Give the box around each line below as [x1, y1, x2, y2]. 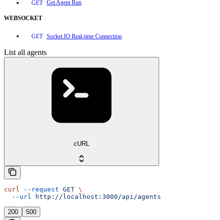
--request [20, 185, 59, 193]
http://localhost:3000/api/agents [31, 192, 161, 200]
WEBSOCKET [4, 14, 42, 22]
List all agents [4, 48, 47, 57]
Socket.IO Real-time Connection [47, 32, 122, 40]
